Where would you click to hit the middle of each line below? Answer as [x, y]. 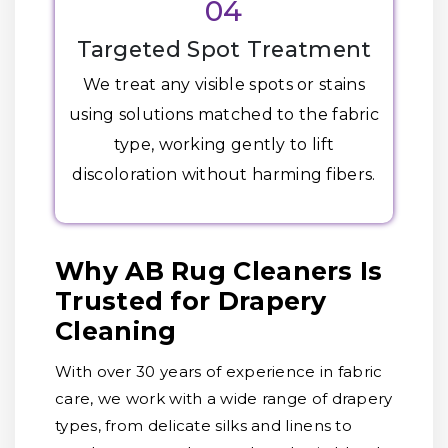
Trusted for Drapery [191, 301]
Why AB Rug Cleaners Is [219, 271]
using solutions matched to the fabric [224, 114]
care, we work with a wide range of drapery [224, 398]
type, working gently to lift [224, 144]
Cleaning [116, 331]
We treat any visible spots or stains [224, 84]
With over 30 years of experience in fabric [219, 371]
